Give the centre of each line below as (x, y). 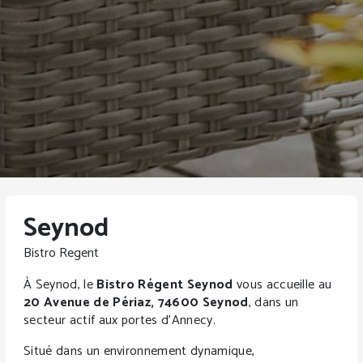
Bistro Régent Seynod (165, 284)
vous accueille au (282, 284)
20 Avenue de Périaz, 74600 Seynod (136, 302)
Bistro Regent (62, 253)
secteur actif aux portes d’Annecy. (120, 320)
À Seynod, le (60, 284)
